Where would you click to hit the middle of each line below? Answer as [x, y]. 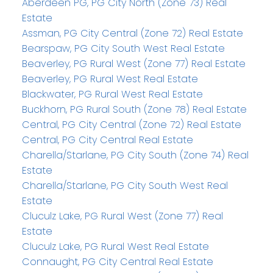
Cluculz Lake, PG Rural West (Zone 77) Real [122, 216]
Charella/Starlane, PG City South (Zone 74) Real [135, 155]
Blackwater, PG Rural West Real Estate [112, 94]
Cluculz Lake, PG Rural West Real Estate [115, 247]
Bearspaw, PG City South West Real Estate [123, 49]
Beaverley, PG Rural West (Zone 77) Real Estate [133, 64]
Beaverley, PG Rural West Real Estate [110, 79]
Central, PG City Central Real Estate [107, 140]
